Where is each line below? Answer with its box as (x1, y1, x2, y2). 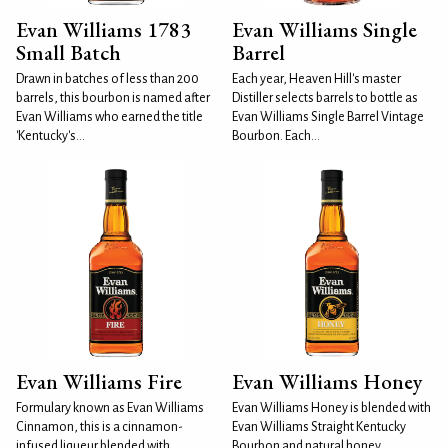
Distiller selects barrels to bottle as (232, 91, 418, 105)
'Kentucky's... (16, 129, 85, 143)
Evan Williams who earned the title (16, 110, 203, 124)
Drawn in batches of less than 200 (16, 72, 199, 86)
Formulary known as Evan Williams (16, 401, 204, 415)
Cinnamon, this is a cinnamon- (16, 420, 183, 434)
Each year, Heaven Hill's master (232, 72, 401, 86)
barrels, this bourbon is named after (16, 91, 210, 105)
